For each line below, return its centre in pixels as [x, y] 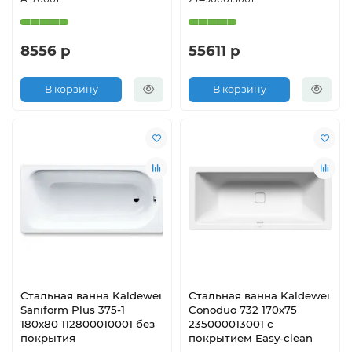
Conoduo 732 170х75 [243, 309]
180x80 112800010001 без [88, 323]
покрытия [48, 337]
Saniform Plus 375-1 [73, 309]
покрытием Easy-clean [251, 337]
